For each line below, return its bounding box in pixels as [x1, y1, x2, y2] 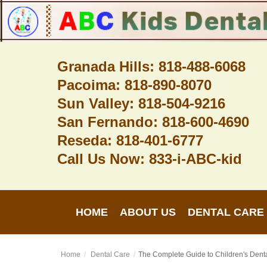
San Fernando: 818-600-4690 [57, 113, 250, 130]
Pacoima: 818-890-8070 [57, 76, 212, 93]
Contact [12, 155, 49, 167]
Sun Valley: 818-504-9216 [57, 95, 226, 111]
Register [12, 206, 52, 218]
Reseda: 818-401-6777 [57, 132, 204, 148]
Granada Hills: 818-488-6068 [57, 58, 246, 74]
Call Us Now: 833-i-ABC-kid [57, 150, 243, 167]
